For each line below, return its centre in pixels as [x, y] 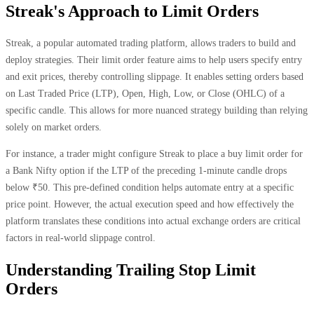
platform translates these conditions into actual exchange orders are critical [153, 221]
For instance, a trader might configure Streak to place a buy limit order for [154, 154]
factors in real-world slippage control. [81, 238]
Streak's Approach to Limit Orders [132, 12]
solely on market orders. [54, 128]
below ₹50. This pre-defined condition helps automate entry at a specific [150, 188]
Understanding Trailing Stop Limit [131, 270]
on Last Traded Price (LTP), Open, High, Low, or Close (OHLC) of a [145, 94]
